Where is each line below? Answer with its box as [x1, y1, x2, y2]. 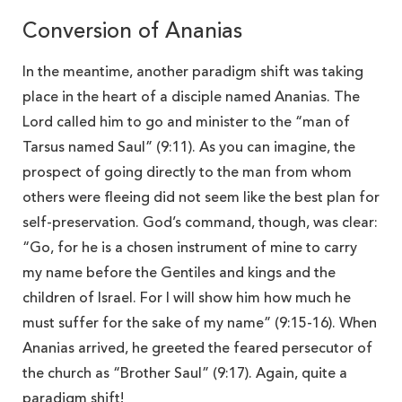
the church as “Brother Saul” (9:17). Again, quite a [22, 366, 347, 381]
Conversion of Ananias [22, 21, 242, 43]
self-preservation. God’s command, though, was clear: [22, 215, 378, 231]
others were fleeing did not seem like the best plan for [22, 190, 380, 205]
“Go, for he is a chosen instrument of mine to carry [22, 240, 357, 256]
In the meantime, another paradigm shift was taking [22, 65, 363, 80]
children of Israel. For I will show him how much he [22, 291, 351, 306]
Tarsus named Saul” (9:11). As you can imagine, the [22, 140, 355, 155]
